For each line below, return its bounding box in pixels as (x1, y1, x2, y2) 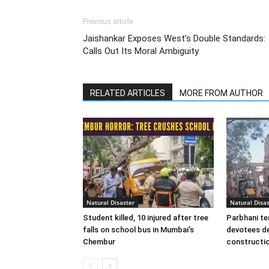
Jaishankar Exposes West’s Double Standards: (83, 33, 265, 44)
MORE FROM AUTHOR (180, 88, 263, 98)
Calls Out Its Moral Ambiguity (83, 46, 199, 56)
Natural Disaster (86, 198, 134, 207)
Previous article (83, 17, 133, 26)
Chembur (83, 237, 115, 246)
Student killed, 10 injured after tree (83, 213, 208, 222)
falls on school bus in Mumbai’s (83, 225, 194, 234)
